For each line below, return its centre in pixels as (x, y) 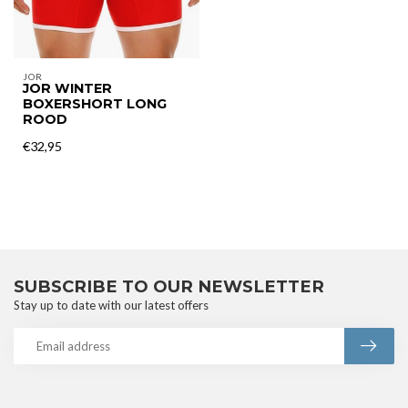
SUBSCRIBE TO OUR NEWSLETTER (169, 286)
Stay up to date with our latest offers (111, 305)
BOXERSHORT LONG (95, 104)
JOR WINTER (67, 88)
